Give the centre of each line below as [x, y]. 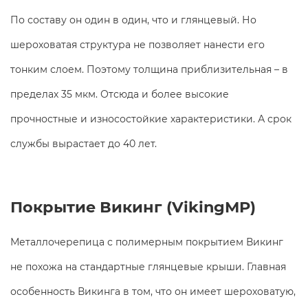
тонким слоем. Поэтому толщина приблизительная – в [149, 69]
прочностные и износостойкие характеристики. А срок [151, 119]
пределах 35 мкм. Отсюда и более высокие [120, 94]
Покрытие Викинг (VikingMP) [133, 207]
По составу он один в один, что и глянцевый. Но [133, 20]
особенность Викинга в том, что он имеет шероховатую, [153, 291]
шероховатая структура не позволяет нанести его [137, 44]
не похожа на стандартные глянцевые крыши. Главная [148, 266]
